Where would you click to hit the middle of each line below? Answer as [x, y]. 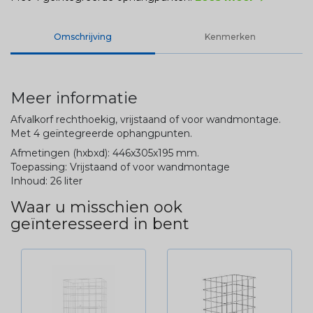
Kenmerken [230, 36]
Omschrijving [83, 36]
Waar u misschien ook [96, 207]
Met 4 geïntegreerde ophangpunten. [101, 133]
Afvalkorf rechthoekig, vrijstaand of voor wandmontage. [146, 119]
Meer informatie [74, 98]
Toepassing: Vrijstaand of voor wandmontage [120, 167]
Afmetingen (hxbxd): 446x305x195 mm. [105, 153]
